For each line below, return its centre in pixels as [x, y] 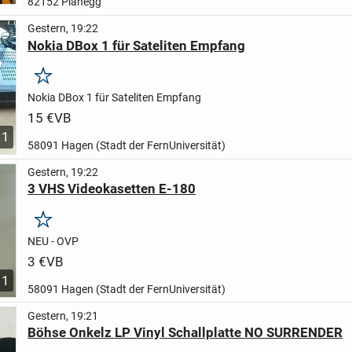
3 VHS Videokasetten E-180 [111, 189]
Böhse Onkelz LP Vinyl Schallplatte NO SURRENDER [185, 333]
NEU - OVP [53, 241]
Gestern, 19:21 [62, 315]
